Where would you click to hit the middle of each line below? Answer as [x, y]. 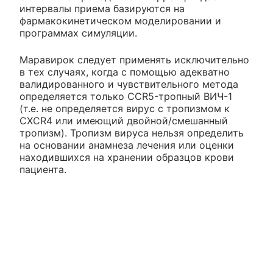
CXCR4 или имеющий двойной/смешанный [124, 121]
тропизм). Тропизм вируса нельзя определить [132, 133]
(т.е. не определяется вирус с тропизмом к [125, 109]
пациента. [43, 170]
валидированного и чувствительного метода [129, 84]
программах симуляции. [78, 33]
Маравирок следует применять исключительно [134, 60]
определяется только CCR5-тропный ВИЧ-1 [126, 97]
